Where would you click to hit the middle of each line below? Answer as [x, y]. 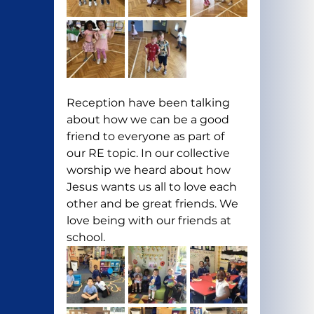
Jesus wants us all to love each [153, 187]
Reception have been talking [149, 103]
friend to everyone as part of [146, 137]
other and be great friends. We [153, 204]
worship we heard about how [150, 170]
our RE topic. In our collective [149, 153]
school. [87, 238]
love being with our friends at [150, 221]
